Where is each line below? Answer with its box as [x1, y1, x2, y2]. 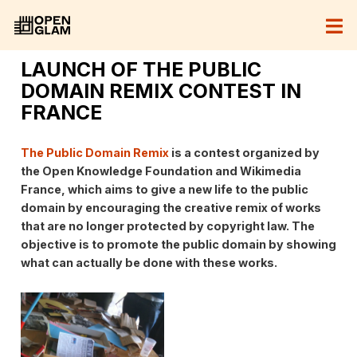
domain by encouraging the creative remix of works [20, 201, 321, 215]
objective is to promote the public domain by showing [20, 237, 336, 252]
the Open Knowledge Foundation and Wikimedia [20, 164, 301, 178]
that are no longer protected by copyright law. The [20, 219, 315, 233]
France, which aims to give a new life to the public [20, 182, 308, 197]
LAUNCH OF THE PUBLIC [20, 57, 261, 81]
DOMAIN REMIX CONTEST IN [20, 78, 301, 103]
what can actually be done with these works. [20, 256, 277, 270]
